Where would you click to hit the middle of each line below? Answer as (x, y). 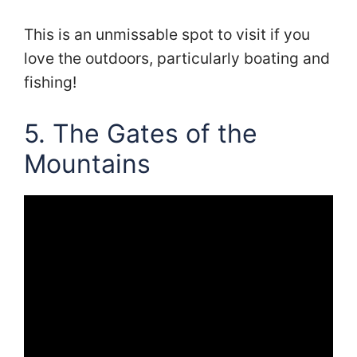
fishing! (50, 82)
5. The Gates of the (141, 133)
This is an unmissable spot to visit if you (167, 35)
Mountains (87, 163)
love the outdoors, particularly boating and (177, 59)
